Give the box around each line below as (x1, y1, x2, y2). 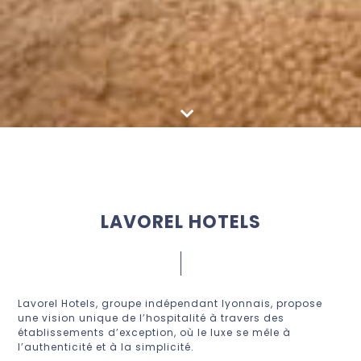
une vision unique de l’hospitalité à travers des (18, 311, 285, 326)
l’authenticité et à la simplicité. (18, 340, 195, 355)
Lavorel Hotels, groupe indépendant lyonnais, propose (18, 297, 323, 311)
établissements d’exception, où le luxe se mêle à (18, 326, 292, 340)
